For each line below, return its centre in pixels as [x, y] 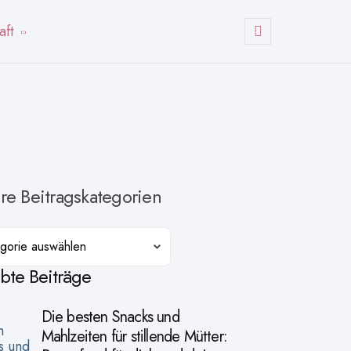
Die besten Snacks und [110, 317]
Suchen [279, 52]
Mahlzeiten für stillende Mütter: [134, 337]
